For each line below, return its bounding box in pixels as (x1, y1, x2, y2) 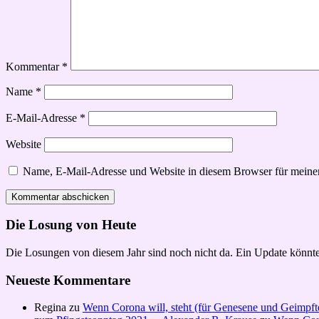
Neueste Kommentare (6, 272, 130, 288)
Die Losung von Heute (6, 217, 136, 233)
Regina (34, 301, 66, 314)
